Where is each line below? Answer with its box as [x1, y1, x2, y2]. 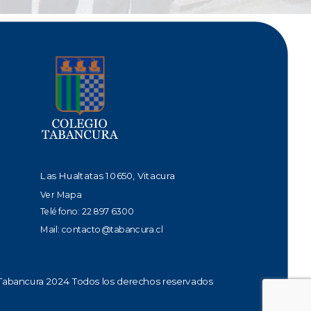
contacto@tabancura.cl [61, 224, 163, 235]
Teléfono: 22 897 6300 [40, 205, 134, 217]
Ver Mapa [40, 189, 82, 200]
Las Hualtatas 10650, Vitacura [40, 169, 175, 183]
